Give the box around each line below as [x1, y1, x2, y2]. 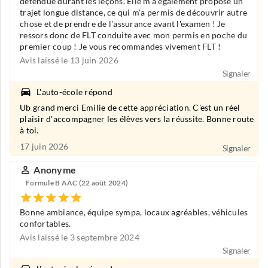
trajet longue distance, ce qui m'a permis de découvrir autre [20, 7, 247, 17]
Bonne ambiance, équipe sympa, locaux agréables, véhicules [20, 208, 248, 218]
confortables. [20, 219, 71, 229]
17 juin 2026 [20, 142, 68, 152]
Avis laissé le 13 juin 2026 [20, 55, 118, 65]
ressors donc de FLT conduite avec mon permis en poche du [20, 30, 247, 40]
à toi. [20, 126, 39, 136]
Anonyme [33, 165, 77, 176]
